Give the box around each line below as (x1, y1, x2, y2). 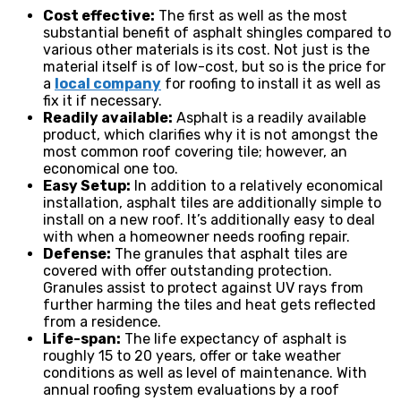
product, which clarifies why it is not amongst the (43, 125, 378, 143)
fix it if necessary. (43, 91, 162, 109)
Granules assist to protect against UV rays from (43, 278, 363, 296)
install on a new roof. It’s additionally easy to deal (43, 210, 375, 228)
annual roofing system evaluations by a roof (43, 380, 339, 398)
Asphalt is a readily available (173, 108, 366, 126)
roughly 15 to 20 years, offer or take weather (43, 346, 341, 364)
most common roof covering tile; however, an (43, 142, 347, 160)
